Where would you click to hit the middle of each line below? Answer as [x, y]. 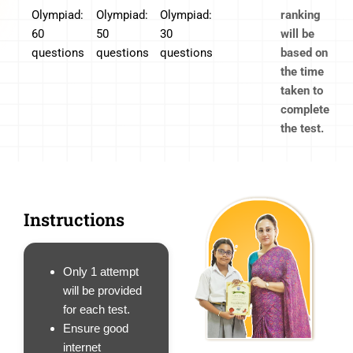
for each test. [97, 310]
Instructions [74, 220]
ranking [301, 15]
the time [303, 72]
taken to [302, 91]
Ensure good [96, 329]
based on [305, 53]
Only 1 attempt [101, 272]
